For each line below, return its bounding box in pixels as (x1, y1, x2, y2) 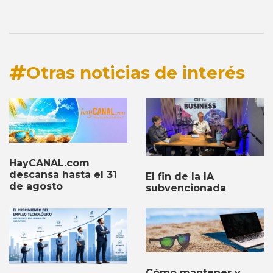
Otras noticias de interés (26, 62, 245, 83)
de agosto (9, 180, 63, 193)
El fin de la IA (146, 170, 214, 182)
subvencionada (146, 182, 226, 194)
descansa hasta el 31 (9, 169, 117, 181)
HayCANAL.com (9, 157, 90, 169)
